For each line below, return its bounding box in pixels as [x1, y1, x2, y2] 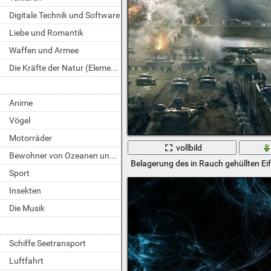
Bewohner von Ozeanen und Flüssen [109, 151, 117, 160]
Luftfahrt [9, 256, 44, 266]
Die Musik [9, 203, 45, 213]
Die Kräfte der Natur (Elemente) [111, 63, 118, 73]
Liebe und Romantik [9, 28, 83, 38]
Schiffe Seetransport [9, 238, 86, 248]
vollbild [176, 142, 203, 152]
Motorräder [9, 133, 52, 143]
